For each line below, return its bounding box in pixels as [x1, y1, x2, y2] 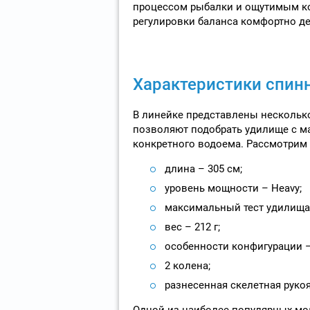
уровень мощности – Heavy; [164, 181, 302, 194]
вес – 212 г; [164, 220, 220, 233]
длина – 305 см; [164, 162, 242, 175]
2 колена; [164, 259, 210, 272]
